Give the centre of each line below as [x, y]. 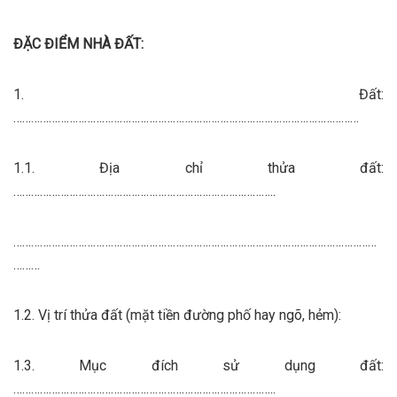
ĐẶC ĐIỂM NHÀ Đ [69, 43]
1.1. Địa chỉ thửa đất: [198, 167]
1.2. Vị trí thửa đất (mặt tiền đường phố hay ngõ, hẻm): [177, 315]
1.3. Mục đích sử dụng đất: [198, 365]
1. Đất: [198, 94]
